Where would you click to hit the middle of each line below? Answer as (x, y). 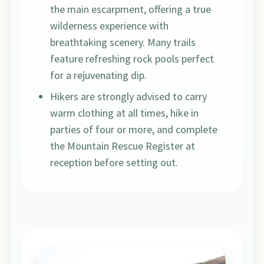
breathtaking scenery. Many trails (123, 42)
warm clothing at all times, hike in (124, 113)
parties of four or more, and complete (134, 130)
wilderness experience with (109, 26)
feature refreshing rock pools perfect (132, 59)
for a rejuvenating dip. (98, 75)
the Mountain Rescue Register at (123, 146)
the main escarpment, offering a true (131, 9)
